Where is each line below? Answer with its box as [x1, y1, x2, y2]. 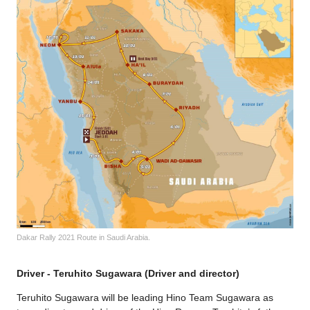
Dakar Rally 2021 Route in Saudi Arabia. [17, 233, 150, 242]
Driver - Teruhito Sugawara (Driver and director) [17, 268, 239, 280]
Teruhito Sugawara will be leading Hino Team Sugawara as [17, 292, 273, 304]
